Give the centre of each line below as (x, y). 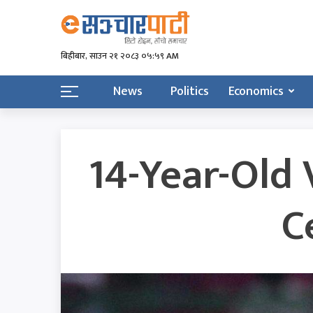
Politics (190, 91)
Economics (256, 91)
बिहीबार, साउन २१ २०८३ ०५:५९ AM (120, 56)
